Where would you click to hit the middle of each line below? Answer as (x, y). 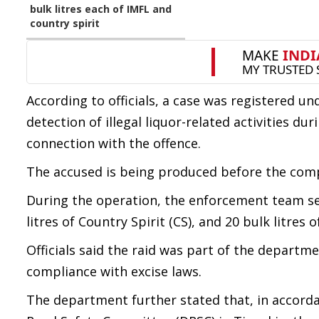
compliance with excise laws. (114, 271)
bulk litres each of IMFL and (101, 9)
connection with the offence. (114, 143)
